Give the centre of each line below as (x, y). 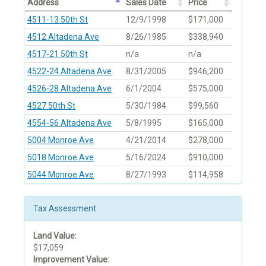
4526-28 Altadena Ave (69, 89)
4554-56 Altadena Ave (69, 123)
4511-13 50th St (58, 20)
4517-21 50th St (58, 54)
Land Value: (55, 236)
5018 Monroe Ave (61, 158)
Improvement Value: (71, 260)
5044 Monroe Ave (61, 175)
